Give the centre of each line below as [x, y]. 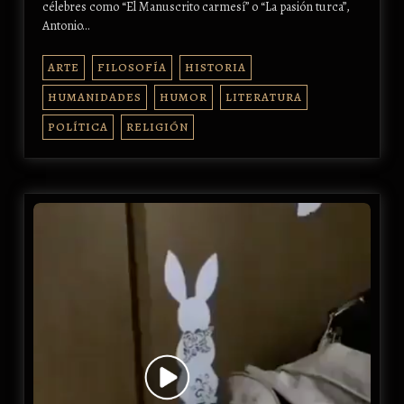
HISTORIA [215, 68]
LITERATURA [263, 97]
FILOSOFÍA [132, 68]
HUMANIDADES [94, 97]
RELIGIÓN [157, 127]
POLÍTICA [78, 127]
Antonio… [65, 26]
